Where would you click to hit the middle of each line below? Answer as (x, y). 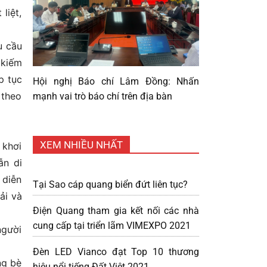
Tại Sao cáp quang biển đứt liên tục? (110, 184)
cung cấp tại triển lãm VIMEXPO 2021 (112, 225)
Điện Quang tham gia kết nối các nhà (116, 210)
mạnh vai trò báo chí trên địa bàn (103, 96)
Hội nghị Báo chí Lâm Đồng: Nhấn (116, 81)
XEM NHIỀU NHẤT (81, 145)
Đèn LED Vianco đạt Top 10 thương (116, 252)
